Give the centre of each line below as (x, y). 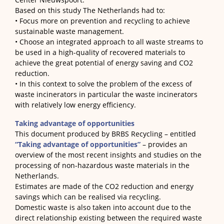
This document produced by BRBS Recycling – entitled (105, 134)
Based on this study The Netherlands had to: (90, 10)
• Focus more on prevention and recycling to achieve (102, 21)
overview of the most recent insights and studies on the (108, 155)
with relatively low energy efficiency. (75, 105)
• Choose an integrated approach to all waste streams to (109, 42)
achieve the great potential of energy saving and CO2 (104, 63)
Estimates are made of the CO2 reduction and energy (104, 186)
